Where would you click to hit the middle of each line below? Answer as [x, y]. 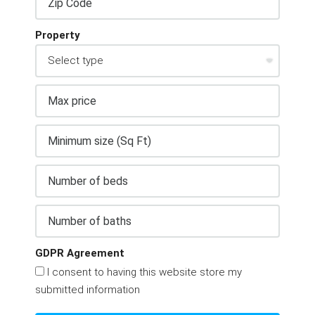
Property [58, 35]
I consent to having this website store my [143, 272]
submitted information [88, 289]
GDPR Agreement [80, 253]
